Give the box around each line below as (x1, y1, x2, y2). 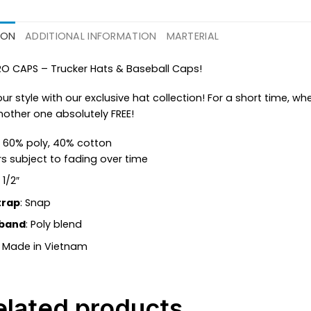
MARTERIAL (166, 28, 219, 43)
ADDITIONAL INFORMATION (25, 28, 157, 43)
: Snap (19, 195, 51, 210)
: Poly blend (25, 217, 82, 232)
